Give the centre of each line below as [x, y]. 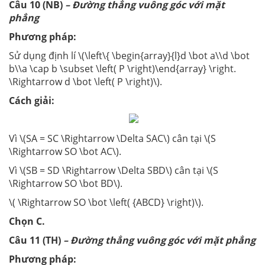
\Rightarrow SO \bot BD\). [66, 184]
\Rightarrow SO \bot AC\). [65, 152]
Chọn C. [27, 222]
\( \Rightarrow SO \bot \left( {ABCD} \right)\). [106, 203]
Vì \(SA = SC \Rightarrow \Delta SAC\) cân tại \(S [112, 139]
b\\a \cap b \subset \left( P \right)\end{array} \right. [122, 69]
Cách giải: [32, 101]
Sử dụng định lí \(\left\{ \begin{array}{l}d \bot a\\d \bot [129, 56]
